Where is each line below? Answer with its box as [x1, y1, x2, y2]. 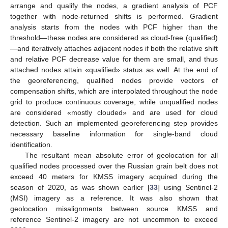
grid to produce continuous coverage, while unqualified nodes [10, 98, 218, 106]
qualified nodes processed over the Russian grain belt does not [10, 162, 218, 170]
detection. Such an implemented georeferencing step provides [10, 119, 218, 128]
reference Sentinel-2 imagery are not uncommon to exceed [10, 215, 218, 224]
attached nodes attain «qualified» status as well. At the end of [10, 66, 218, 74]
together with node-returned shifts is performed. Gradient [10, 12, 218, 21]
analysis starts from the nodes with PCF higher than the [10, 23, 218, 32]
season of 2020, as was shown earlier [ [10, 183, 150, 192]
